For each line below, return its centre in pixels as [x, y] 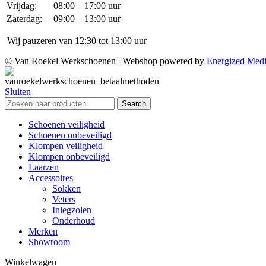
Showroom [49, 242]
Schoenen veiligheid [66, 125]
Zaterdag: [24, 19]
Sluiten [18, 92]
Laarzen [44, 167]
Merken [43, 232]
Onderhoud [74, 221]
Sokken [66, 189]
